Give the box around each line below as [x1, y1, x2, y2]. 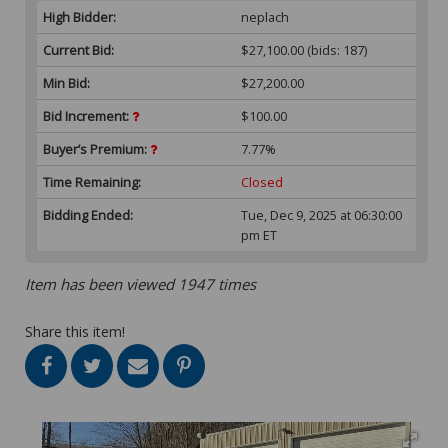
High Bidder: [43, 7, 116, 26]
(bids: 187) [304, 40, 368, 59]
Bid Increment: [43, 106, 132, 125]
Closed [241, 172, 284, 191]
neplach [241, 7, 290, 26]
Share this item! [25, 321, 125, 341]
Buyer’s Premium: [43, 139, 150, 158]
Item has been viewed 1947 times [25, 273, 256, 294]
